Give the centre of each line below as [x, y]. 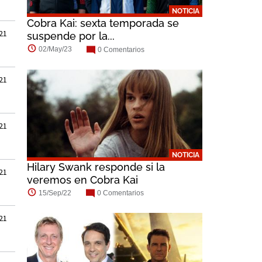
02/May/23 [55, 49]
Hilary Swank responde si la [96, 167]
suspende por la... [71, 36]
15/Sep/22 [55, 193]
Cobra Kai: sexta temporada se [103, 23]
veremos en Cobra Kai [82, 180]
